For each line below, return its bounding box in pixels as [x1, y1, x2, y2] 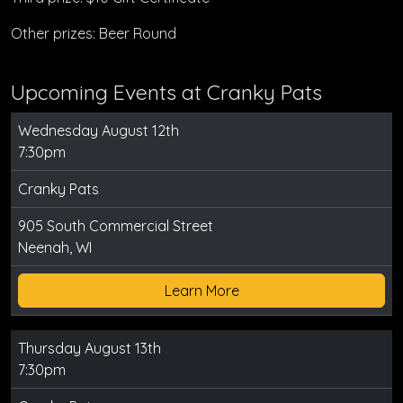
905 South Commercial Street [18, 217, 213, 236]
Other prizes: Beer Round [11, 24, 176, 43]
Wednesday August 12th [18, 121, 179, 140]
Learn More [164, 282, 239, 300]
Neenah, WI [18, 238, 92, 257]
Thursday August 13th [18, 339, 161, 358]
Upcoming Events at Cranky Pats [11, 79, 322, 106]
